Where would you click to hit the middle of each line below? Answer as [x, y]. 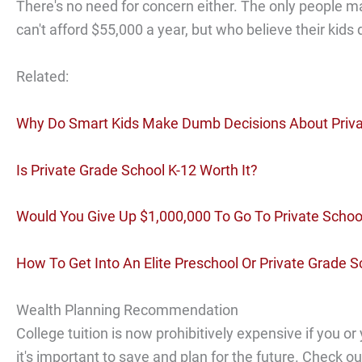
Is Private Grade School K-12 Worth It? [137, 170]
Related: [42, 76]
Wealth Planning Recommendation [127, 309]
